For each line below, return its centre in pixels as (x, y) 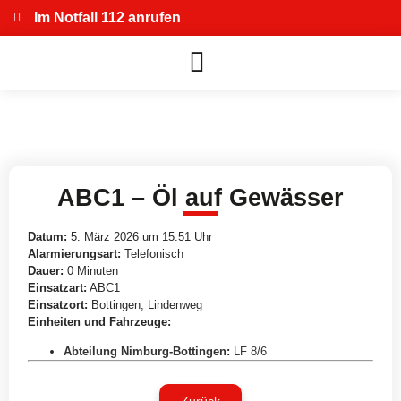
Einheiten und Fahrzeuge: (100, 321)
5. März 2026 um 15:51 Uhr (140, 236)
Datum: (48, 236)
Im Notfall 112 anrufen (107, 17)
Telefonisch (153, 253)
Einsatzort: (58, 304)
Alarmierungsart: (75, 253)
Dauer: (46, 270)
